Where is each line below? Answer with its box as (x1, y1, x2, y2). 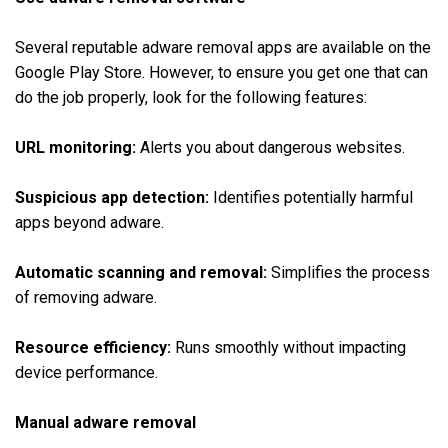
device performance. (15, 363, 158, 382)
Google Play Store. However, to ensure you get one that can (15, 63, 428, 82)
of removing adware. (15, 288, 157, 307)
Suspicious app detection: (15, 188, 209, 207)
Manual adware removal (15, 413, 196, 432)
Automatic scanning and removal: (15, 263, 267, 282)
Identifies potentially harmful (209, 188, 413, 207)
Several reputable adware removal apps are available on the (15, 38, 431, 57)
